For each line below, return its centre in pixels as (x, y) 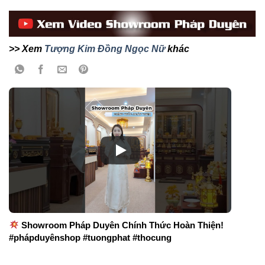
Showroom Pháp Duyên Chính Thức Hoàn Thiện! (122, 225)
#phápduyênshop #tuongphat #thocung (90, 237)
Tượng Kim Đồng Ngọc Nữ (105, 49)
